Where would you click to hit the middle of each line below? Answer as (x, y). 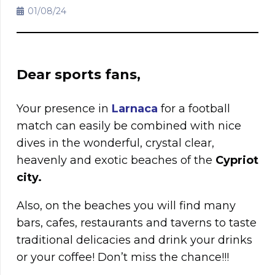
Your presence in (64, 109)
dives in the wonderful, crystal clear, (115, 143)
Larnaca (135, 109)
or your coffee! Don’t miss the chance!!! (123, 258)
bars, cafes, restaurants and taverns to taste (137, 223)
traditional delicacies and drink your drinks (134, 240)
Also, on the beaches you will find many (126, 206)
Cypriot (237, 161)
